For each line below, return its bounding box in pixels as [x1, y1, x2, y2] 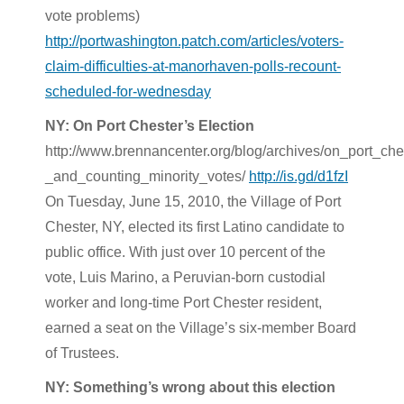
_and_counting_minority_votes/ [45, 168, 249, 184]
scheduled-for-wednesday [45, 83, 211, 99]
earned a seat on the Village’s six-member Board [45, 319, 356, 335]
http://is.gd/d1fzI [249, 168, 348, 184]
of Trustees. [45, 344, 119, 361]
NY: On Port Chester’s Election [45, 117, 254, 133]
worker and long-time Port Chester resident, [45, 294, 322, 310]
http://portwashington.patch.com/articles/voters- [45, 32, 344, 49]
